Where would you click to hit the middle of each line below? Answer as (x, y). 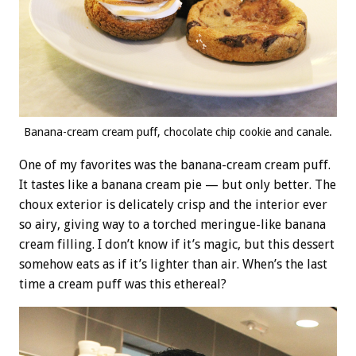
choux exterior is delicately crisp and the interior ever (173, 205)
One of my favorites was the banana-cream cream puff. (175, 165)
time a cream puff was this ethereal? (123, 284)
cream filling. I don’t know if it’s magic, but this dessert (177, 245)
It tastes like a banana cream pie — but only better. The (178, 185)
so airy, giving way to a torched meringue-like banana (172, 225)
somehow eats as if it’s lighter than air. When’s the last (173, 265)
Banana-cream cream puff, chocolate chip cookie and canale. (178, 132)
